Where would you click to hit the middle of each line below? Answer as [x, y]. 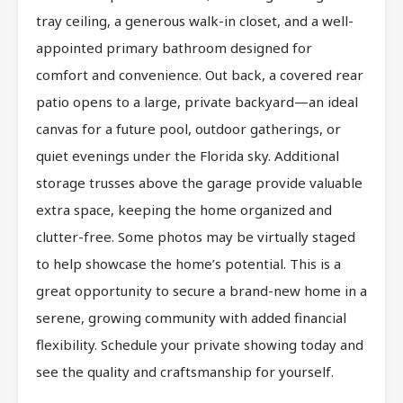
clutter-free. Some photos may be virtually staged [196, 236]
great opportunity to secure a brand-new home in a [201, 290]
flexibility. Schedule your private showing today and [200, 344]
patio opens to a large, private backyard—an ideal [197, 101]
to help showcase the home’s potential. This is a [188, 263]
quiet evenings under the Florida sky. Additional [188, 155]
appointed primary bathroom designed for [174, 47]
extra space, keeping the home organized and [184, 209]
